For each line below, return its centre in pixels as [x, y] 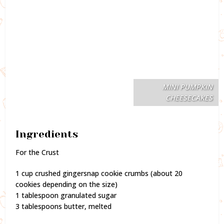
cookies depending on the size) [67, 184]
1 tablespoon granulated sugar [66, 195]
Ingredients [47, 134]
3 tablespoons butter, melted [64, 206]
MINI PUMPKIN [187, 86]
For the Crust [37, 152]
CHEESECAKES [189, 97]
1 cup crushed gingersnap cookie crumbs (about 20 [99, 173]
